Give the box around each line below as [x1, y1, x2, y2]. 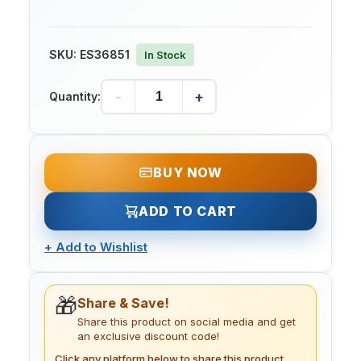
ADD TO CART [139, 203, 237, 220]
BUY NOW [153, 164, 222, 181]
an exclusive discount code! [77, 330, 219, 343]
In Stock [144, 48, 186, 62]
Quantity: [49, 89, 101, 104]
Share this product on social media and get [77, 315, 296, 329]
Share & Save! [77, 295, 169, 312]
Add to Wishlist [56, 239, 147, 255]
